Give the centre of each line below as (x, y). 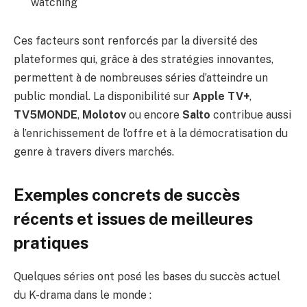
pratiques (51, 242)
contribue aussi (251, 114)
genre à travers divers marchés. (94, 151)
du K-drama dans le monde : (83, 295)
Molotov (104, 114)
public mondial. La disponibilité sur (103, 96)
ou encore (154, 114)
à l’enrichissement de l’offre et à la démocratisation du (151, 133)
